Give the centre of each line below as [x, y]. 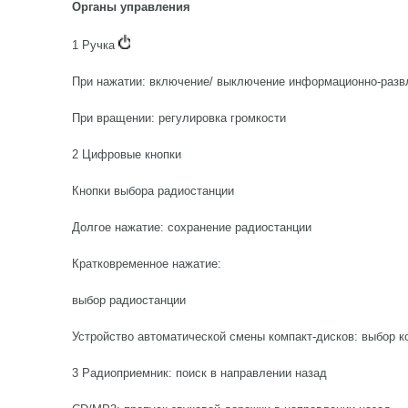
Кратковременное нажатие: [147, 264]
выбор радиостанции [129, 300]
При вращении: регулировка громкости [179, 118]
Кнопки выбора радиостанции [153, 191]
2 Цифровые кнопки [127, 154]
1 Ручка [95, 45]
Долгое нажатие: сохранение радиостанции [192, 227]
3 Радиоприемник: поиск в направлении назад [199, 373]
